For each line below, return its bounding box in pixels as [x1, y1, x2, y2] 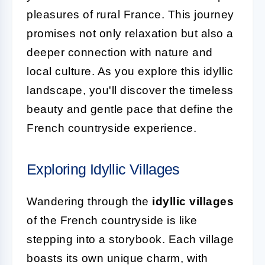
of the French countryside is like [27, 214, 198, 227]
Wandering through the [27, 195, 152, 208]
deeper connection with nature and [27, 46, 213, 59]
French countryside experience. [27, 121, 196, 134]
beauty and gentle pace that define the [27, 102, 233, 115]
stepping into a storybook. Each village [27, 232, 234, 245]
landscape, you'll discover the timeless [27, 83, 234, 96]
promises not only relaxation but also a [27, 27, 234, 40]
